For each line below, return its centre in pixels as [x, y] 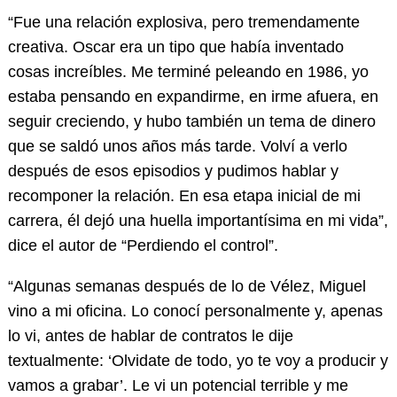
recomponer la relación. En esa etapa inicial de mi [184, 196]
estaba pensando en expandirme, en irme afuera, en [193, 97]
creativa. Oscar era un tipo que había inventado [175, 47]
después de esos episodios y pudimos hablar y [173, 171]
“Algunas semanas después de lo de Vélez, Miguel [187, 287]
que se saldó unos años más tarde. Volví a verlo [177, 147]
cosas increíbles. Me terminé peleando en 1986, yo [188, 72]
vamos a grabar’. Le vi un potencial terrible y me [178, 386]
